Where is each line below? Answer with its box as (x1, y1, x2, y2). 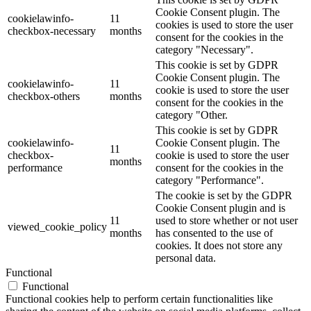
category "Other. (155, 108, 228, 121)
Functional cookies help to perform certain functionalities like (6, 292, 273, 305)
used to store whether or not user (155, 214, 298, 226)
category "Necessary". (155, 43, 253, 56)
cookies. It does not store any (155, 239, 283, 251)
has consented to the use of (155, 226, 273, 239)
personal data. (155, 251, 216, 264)
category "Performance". (155, 174, 264, 186)
